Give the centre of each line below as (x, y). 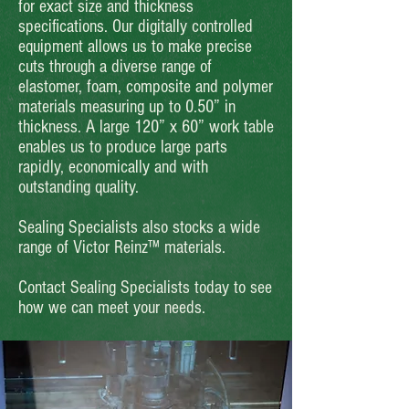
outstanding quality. (79, 187)
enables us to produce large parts (123, 147)
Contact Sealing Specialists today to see (145, 288)
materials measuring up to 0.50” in (127, 107)
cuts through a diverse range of (115, 67)
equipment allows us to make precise (135, 47)
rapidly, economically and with (113, 167)
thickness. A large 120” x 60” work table (146, 127)
